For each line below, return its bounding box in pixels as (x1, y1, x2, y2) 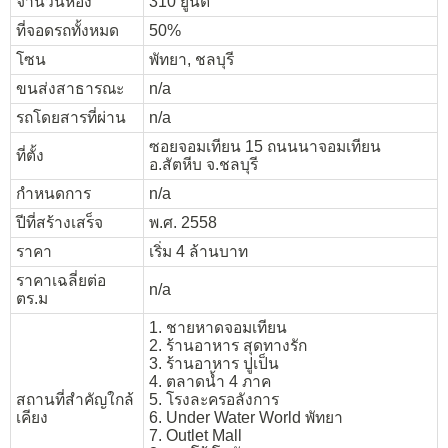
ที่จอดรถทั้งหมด (16, 22, 119, 39)
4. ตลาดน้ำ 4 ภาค (149, 373, 271, 390)
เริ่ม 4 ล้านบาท (149, 243, 248, 260)
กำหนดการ (16, 185, 91, 202)
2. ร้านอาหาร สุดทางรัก (149, 337, 307, 354)
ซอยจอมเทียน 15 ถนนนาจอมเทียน (149, 138, 381, 155)
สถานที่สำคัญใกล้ (16, 391, 134, 408)
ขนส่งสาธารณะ (16, 80, 124, 97)
